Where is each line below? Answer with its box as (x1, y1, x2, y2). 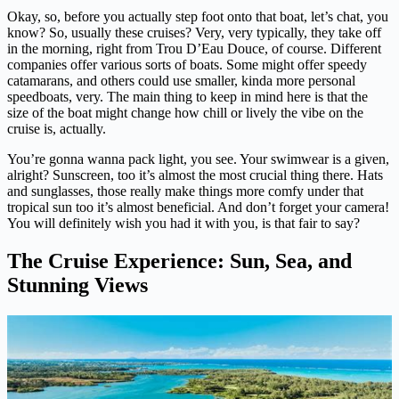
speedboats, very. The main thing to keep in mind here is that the (7, 89, 368, 105)
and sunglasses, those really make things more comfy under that (7, 183, 363, 199)
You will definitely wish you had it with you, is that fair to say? (7, 216, 360, 232)
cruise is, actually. (7, 121, 106, 137)
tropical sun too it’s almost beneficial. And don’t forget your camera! (7, 199, 389, 216)
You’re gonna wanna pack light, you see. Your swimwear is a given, (7, 151, 389, 167)
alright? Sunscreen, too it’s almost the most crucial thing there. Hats (7, 167, 383, 183)
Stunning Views (7, 273, 148, 297)
